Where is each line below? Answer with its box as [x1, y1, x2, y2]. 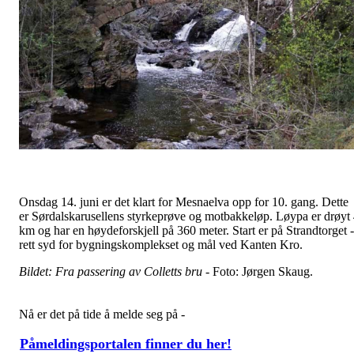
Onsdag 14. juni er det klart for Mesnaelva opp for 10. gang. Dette [19, 195, 348, 209]
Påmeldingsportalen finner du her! [20, 336, 232, 352]
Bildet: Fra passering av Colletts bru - [19, 265, 213, 279]
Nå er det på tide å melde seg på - [19, 307, 185, 322]
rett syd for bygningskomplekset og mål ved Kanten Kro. [19, 238, 303, 252]
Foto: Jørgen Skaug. [213, 265, 313, 279]
